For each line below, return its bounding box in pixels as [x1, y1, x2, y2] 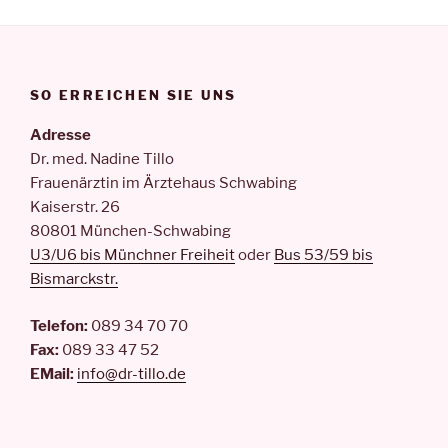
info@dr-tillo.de [77, 364, 186, 383]
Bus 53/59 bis [274, 246, 373, 265]
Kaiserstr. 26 [30, 198, 120, 217]
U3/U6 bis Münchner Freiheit [30, 246, 235, 265]
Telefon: [30, 316, 88, 335]
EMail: [30, 364, 74, 383]
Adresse [30, 126, 91, 145]
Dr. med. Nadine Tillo [30, 150, 174, 169]
